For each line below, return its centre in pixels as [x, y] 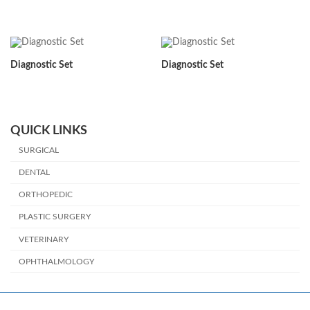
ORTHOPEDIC [46, 195]
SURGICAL [39, 151]
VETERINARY [44, 239]
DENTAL [35, 173]
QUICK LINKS [49, 130]
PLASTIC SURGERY [55, 217]
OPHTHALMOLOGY [57, 261]
